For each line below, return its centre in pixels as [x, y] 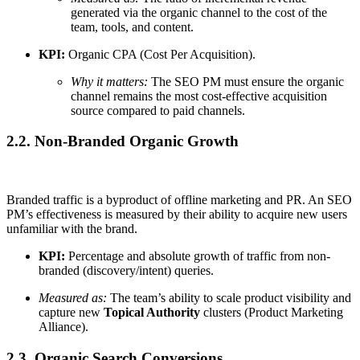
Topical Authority [152, 312]
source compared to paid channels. [158, 110]
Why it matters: [109, 81]
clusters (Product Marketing [272, 312]
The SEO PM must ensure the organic [246, 81]
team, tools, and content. [132, 27]
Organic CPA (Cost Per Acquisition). [160, 54]
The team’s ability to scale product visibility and [229, 297]
